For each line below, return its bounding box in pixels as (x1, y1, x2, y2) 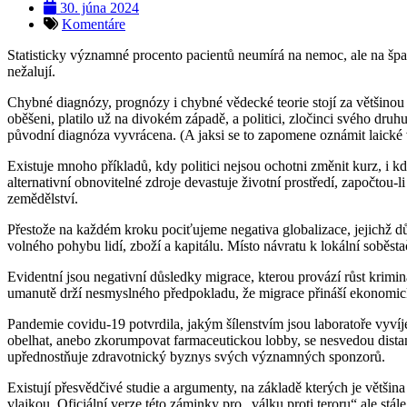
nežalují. (7, 63, 55, 79)
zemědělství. (7, 190, 78, 206)
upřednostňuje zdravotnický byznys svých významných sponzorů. (7, 348, 385, 364)
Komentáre (62, 15, 125, 32)
